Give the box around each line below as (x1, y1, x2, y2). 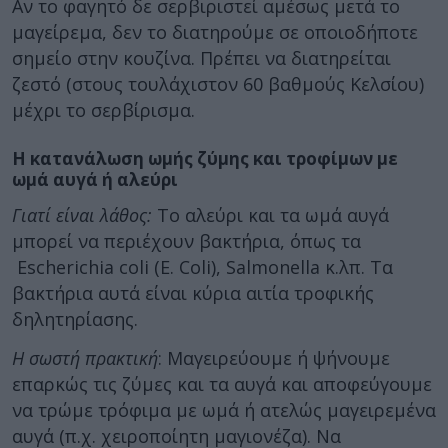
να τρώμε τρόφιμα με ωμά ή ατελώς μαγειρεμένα (12, 397, 436, 422)
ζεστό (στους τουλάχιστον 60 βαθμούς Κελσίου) (12, 71, 424, 96)
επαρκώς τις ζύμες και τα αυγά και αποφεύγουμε (12, 371, 432, 396)
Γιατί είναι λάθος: (12, 203, 157, 227)
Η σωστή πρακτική (12, 345, 158, 370)
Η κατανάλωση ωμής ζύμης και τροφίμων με (12, 146, 398, 170)
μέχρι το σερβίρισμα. (12, 97, 195, 122)
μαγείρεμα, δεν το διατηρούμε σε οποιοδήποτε (12, 19, 418, 44)
